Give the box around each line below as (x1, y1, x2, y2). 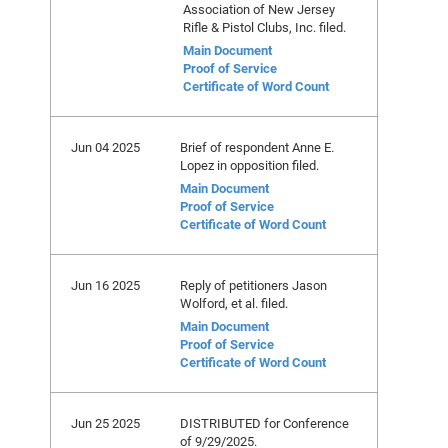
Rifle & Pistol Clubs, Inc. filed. (183, 18, 346, 36)
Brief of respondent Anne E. (180, 138, 334, 156)
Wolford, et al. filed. (180, 294, 288, 312)
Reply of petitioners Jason (180, 276, 327, 294)
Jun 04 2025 (71, 138, 140, 156)
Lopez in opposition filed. (180, 156, 319, 174)
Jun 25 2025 (71, 414, 140, 432)
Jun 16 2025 (71, 276, 140, 294)
